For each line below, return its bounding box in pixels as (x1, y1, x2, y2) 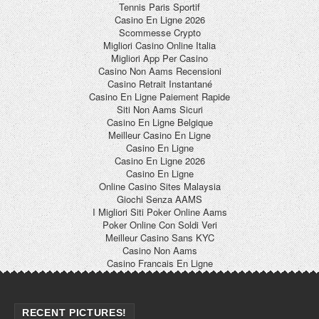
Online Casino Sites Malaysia (98, 179, 221, 193)
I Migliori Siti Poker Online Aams (92, 204, 227, 219)
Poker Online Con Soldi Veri (102, 217, 217, 231)
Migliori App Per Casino (111, 51, 208, 65)
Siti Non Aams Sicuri (116, 102, 203, 116)
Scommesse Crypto (118, 25, 201, 39)
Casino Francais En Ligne (106, 256, 213, 270)
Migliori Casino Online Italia (103, 38, 216, 52)
